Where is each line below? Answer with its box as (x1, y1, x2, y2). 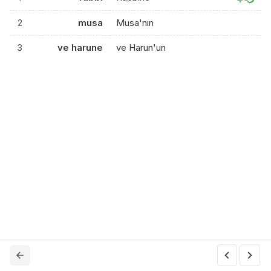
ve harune (57, 42, 103, 53)
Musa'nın (116, 17, 154, 28)
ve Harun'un (116, 42, 166, 53)
